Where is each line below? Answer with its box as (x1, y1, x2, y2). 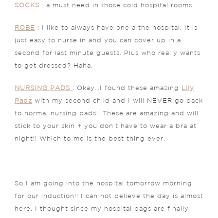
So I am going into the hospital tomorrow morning (15, 181, 192, 186)
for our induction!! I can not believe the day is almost (15, 193, 203, 199)
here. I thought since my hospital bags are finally (15, 206, 189, 212)
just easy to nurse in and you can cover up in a (15, 37, 181, 43)
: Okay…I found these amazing (73, 85, 182, 91)
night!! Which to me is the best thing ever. (15, 136, 165, 142)
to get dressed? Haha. (15, 63, 93, 69)
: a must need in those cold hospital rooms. (39, 2, 194, 8)
